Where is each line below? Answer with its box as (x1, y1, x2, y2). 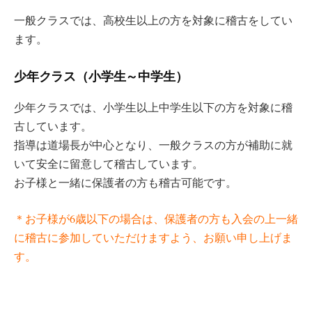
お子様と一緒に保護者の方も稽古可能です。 (14, 174, 237, 189)
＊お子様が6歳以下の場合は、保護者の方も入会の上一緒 (14, 211, 298, 226)
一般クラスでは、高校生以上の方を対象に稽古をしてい (14, 12, 292, 27)
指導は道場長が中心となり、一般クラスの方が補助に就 (14, 136, 292, 152)
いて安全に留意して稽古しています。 (14, 155, 203, 171)
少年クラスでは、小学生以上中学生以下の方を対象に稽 (14, 99, 292, 114)
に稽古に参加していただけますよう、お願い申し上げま (14, 230, 292, 245)
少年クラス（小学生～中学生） (14, 66, 188, 86)
